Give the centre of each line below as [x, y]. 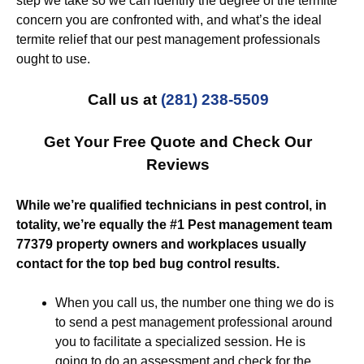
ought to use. [53, 59]
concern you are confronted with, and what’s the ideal [169, 20]
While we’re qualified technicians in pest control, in [171, 205]
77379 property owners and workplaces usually [161, 244]
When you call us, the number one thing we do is [195, 303]
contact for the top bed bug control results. [148, 264]
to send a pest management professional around [194, 322]
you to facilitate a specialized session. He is [180, 342]
